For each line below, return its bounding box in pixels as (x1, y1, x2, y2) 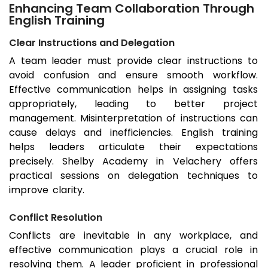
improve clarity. (9, 183, 84, 197)
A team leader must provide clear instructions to (9, 54, 258, 68)
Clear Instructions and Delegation (9, 36, 175, 50)
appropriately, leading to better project (9, 97, 258, 111)
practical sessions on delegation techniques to (9, 169, 258, 183)
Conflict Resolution (9, 211, 102, 225)
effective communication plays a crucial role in (9, 243, 258, 257)
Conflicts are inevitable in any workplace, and (9, 229, 258, 243)
